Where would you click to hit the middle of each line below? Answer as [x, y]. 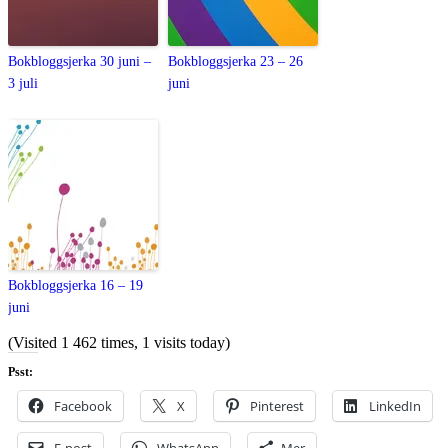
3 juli [23, 84]
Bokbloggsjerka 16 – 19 [75, 286]
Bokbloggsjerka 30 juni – [79, 62]
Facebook [83, 406]
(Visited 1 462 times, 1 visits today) [119, 343]
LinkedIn [395, 406]
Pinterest [277, 406]
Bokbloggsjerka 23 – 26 [235, 62]
